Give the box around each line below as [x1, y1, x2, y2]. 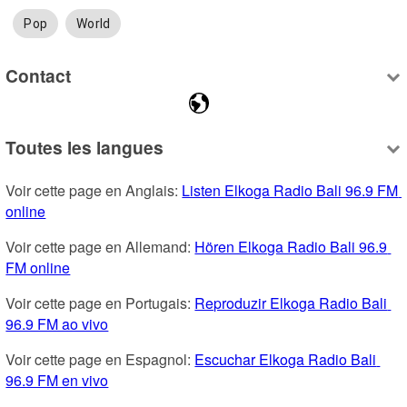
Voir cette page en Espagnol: [5, 348, 195, 370]
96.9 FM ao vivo [5, 313, 109, 334]
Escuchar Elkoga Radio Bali [194, 348, 377, 370]
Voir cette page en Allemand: [5, 235, 195, 257]
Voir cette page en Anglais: [5, 179, 183, 201]
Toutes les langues [5, 134, 164, 161]
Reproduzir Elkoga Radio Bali [194, 292, 388, 313]
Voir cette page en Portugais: [5, 292, 195, 313]
